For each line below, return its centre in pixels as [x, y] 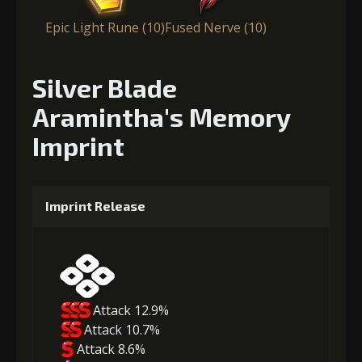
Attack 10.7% [122, 330]
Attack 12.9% [131, 311]
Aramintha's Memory [161, 116]
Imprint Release [95, 205]
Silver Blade [105, 87]
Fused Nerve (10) [216, 27]
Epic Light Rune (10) [105, 27]
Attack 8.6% [111, 349]
